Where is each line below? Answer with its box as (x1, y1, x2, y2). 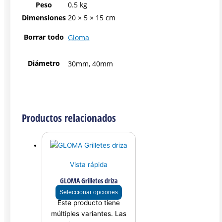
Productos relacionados (22, 111, 116, 125)
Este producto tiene (57, 199, 120, 207)
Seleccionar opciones (59, 189, 118, 196)
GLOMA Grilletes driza (59, 176, 118, 186)
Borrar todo (24, 32, 64, 42)
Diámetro (28, 58, 60, 68)
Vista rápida (70, 160, 108, 168)
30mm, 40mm (68, 59, 113, 69)
